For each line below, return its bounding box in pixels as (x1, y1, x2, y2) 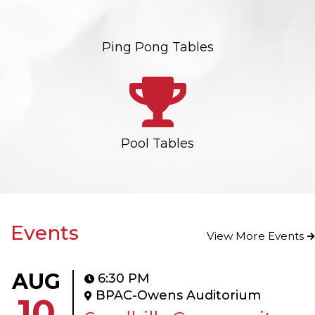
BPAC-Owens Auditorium (96, 288, 261, 304)
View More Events (207, 229, 304, 243)
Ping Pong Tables (101, 39, 214, 56)
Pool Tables (121, 135, 194, 151)
